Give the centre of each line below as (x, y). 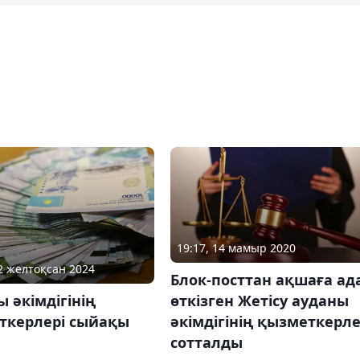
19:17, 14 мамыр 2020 (236, 248)
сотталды (206, 343)
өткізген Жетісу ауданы (259, 301)
